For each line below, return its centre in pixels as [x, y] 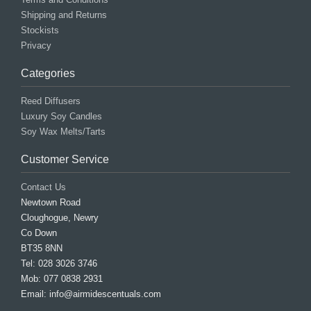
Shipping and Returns [64, 15]
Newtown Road [51, 203]
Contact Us [43, 187]
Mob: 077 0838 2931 [62, 279]
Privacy [36, 46]
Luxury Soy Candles [61, 117]
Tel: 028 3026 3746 [59, 264]
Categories [48, 74]
